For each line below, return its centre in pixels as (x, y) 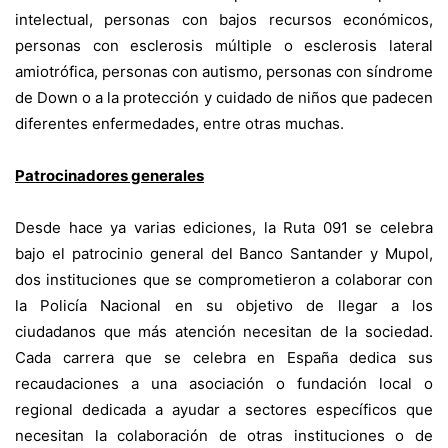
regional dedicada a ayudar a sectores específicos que (224, 409)
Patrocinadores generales (109, 175)
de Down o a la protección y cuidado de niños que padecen (224, 97)
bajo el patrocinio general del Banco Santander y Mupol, (224, 253)
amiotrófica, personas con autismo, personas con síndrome (224, 71)
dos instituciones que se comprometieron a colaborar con (224, 279)
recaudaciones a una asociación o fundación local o (224, 383)
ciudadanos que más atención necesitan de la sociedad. (224, 331)
